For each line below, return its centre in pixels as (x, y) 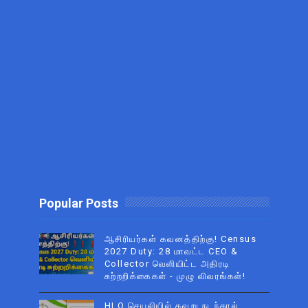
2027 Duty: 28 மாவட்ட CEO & (171, 252)
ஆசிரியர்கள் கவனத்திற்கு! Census (180, 239)
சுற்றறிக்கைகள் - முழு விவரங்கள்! (175, 276)
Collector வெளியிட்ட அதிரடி (167, 264)
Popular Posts (78, 203)
